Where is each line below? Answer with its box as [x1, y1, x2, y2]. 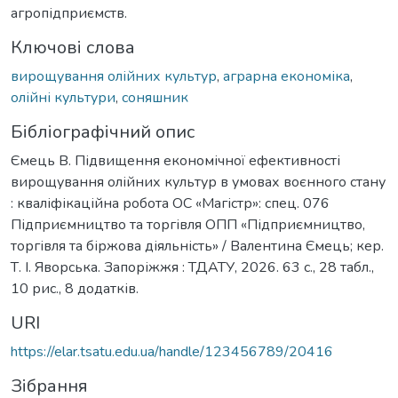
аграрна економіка [223, 66, 350, 86]
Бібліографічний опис [11, 119, 195, 144]
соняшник [122, 87, 188, 107]
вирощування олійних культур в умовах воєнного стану [11, 171, 386, 192]
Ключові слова [11, 35, 135, 60]
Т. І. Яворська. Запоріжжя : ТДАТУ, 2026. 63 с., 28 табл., [11, 257, 374, 277]
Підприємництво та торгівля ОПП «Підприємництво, [11, 214, 365, 235]
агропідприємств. [11, 3, 127, 23]
